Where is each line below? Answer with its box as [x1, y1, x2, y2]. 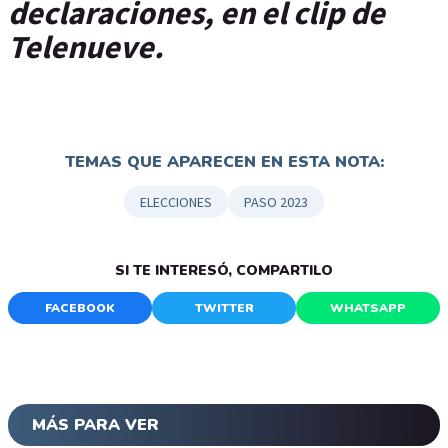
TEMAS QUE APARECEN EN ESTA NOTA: [64, 151, 384, 174]
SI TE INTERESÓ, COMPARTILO [115, 261, 333, 281]
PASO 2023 [244, 193, 308, 212]
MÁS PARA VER [32, 414, 159, 437]
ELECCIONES [140, 193, 212, 212]
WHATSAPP [330, 300, 406, 317]
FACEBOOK [45, 300, 115, 317]
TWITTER [194, 300, 254, 317]
